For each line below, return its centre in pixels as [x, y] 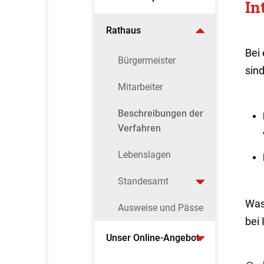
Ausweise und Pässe [160, 208]
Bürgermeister [146, 60]
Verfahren [139, 128]
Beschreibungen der [160, 113]
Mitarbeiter [140, 87]
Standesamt [143, 181]
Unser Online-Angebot [153, 238]
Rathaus [123, 30]
